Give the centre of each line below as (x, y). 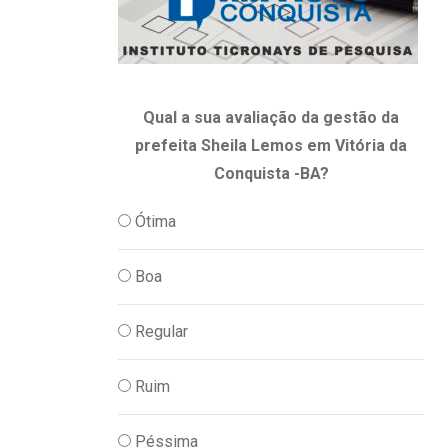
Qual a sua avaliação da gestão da (271, 118)
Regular (161, 332)
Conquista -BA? (271, 174)
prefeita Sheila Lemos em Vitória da (271, 146)
